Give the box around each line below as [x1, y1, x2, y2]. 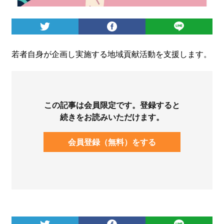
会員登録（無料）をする [68, 135, 156, 147]
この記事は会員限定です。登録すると [44, 98, 180, 110]
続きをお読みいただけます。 [60, 110, 164, 122]
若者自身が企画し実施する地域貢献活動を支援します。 [11, 47, 211, 59]
